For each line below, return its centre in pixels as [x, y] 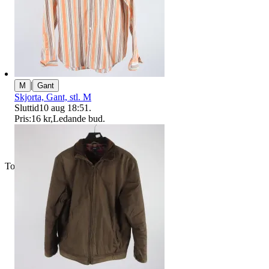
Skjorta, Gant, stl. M [53, 97]
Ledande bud [78, 118]
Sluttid [27, 107]
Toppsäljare [27, 166]
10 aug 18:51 [64, 107]
